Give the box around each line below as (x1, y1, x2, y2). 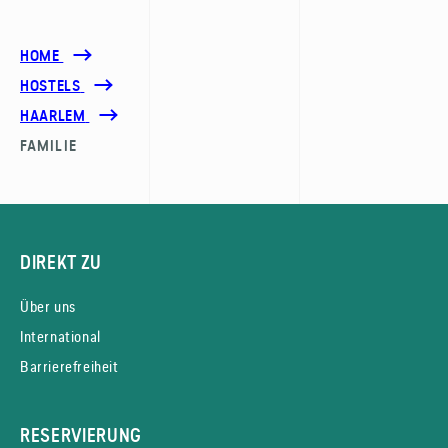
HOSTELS (20, 76, 81, 95)
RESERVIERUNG (20, 424, 143, 446)
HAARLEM (20, 106, 86, 125)
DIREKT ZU (20, 251, 103, 273)
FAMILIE (20, 136, 77, 155)
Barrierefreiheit (20, 355, 119, 377)
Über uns (20, 295, 76, 317)
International (20, 325, 101, 347)
